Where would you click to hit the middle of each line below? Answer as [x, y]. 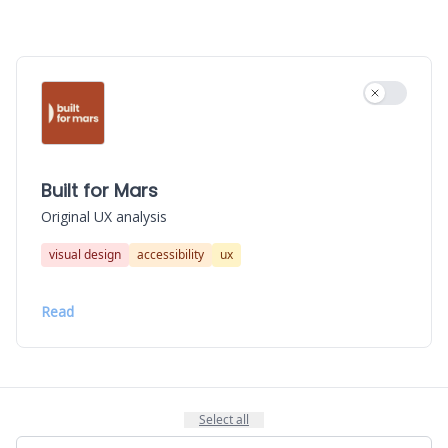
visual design [85, 254]
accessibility [170, 254]
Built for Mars [99, 190]
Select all [224, 419]
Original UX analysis [104, 216]
